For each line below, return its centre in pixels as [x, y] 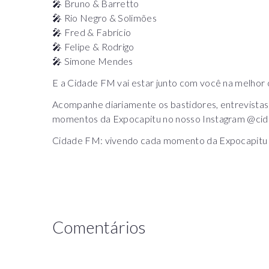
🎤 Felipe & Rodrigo [93, 46]
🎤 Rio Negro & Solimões [105, 17]
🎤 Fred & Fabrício [92, 32]
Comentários [99, 227]
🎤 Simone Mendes [93, 61]
